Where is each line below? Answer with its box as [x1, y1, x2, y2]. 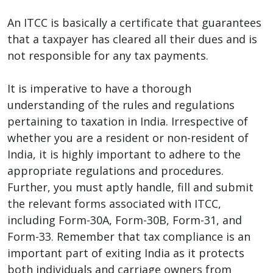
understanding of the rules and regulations [7, 97, 235, 112]
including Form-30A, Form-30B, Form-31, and [7, 212, 242, 227]
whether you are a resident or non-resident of [7, 130, 249, 145]
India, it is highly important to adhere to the [7, 146, 241, 161]
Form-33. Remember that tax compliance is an [7, 229, 250, 244]
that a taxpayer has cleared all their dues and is [7, 31, 257, 46]
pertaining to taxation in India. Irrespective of [7, 113, 248, 129]
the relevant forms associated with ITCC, [7, 196, 221, 211]
